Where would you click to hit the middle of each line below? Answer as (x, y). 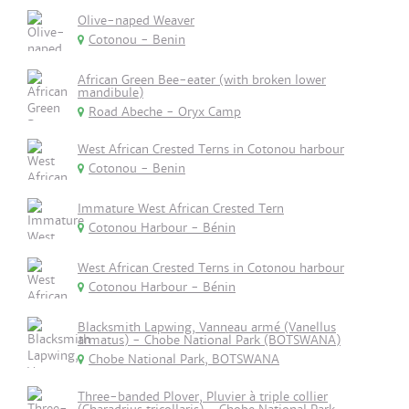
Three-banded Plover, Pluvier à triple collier (203, 397)
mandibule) (110, 93)
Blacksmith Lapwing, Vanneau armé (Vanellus (207, 327)
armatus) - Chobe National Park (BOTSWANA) (209, 340)
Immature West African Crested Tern (181, 209)
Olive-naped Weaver (136, 21)
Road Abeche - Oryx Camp (165, 112)
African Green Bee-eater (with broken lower (202, 80)
